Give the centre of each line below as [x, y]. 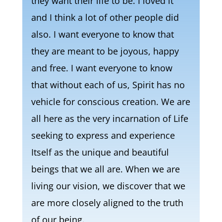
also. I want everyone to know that [102, 34]
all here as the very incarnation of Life [110, 118]
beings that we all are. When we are [105, 169]
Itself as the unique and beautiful [100, 152]
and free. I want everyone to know [102, 68]
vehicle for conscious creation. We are [111, 102]
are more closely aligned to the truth [107, 203]
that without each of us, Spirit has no [108, 85]
